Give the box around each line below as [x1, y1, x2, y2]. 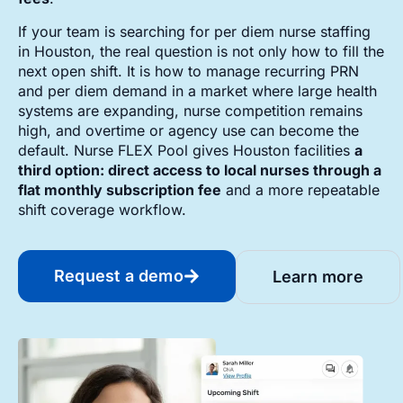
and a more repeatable [221, 180, 380, 199]
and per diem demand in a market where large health [18, 81, 377, 100]
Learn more [272, 267, 363, 287]
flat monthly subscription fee [18, 180, 221, 199]
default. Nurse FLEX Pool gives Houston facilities [18, 140, 354, 159]
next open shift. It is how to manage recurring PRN [18, 61, 359, 80]
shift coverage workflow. [18, 200, 186, 219]
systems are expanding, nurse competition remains [18, 101, 363, 120]
